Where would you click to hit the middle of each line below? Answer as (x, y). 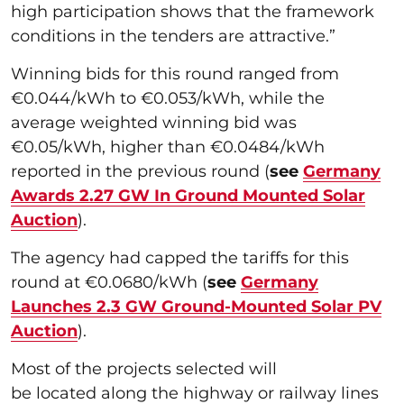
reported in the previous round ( (140, 171)
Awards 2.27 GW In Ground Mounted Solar (188, 195)
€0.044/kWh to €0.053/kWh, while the (168, 98)
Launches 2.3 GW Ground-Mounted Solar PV (196, 306)
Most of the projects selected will (144, 368)
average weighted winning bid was (154, 122)
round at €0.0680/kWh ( (109, 282)
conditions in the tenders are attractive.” (175, 36)
